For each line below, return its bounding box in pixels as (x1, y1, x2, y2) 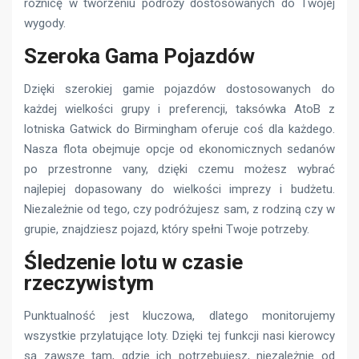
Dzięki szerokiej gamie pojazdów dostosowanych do (24, 81, 335, 96)
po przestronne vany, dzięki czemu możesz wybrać (24, 161, 335, 176)
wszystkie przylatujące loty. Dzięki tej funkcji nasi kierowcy (24, 328, 335, 343)
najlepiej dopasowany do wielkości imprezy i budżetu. (24, 181, 335, 196)
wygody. (24, 15, 66, 30)
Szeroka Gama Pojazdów (24, 43, 255, 68)
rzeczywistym (24, 270, 154, 295)
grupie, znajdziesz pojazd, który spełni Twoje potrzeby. (24, 221, 309, 236)
